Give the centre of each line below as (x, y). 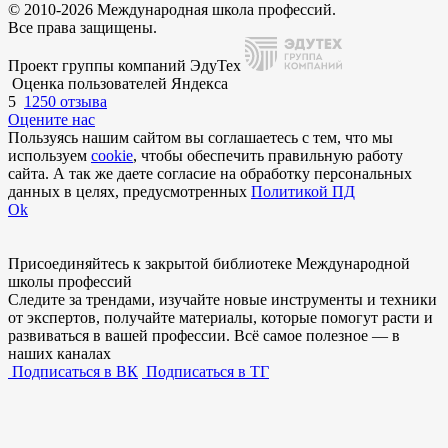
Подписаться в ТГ (205, 372)
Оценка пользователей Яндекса (120, 84)
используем (49, 156)
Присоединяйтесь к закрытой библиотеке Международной (209, 264)
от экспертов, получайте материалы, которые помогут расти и (220, 318)
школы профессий (70, 282)
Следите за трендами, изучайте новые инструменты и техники (222, 300)
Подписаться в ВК (73, 372)
